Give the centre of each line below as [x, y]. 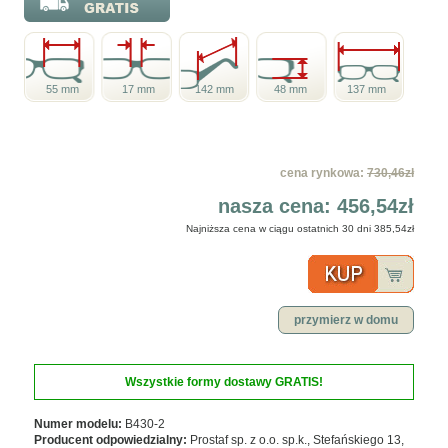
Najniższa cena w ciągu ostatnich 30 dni [280, 228]
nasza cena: [277, 205]
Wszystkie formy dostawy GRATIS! [224, 381]
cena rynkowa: [323, 172]
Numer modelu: [78, 423]
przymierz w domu [346, 319]
